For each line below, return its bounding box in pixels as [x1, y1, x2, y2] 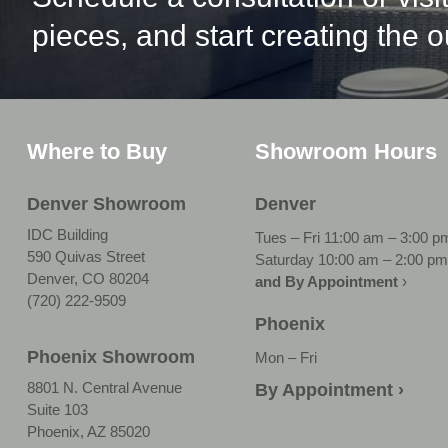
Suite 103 [27, 400, 88, 418]
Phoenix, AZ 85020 [27, 422, 150, 440]
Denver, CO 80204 [27, 270, 149, 288]
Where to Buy [27, 139, 167, 165]
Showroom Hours [254, 139, 437, 165]
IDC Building [27, 226, 108, 244]
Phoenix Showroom [27, 346, 195, 367]
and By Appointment [254, 273, 398, 291]
